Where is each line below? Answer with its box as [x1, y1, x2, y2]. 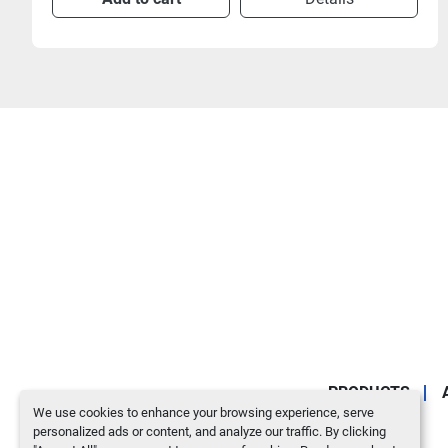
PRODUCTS [328, 383, 410, 402]
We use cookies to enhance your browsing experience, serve [32, 404, 374, 420]
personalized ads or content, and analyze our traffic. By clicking [32, 423, 386, 439]
